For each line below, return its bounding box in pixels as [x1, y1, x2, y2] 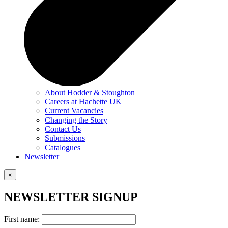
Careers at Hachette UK [45, 97, 122, 106]
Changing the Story [45, 115, 107, 124]
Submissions [45, 133, 85, 142]
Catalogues [45, 142, 80, 152]
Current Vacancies [45, 106, 103, 115]
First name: [4, 214, 42, 223]
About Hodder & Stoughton [45, 88, 135, 97]
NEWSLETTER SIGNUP [4, 190, 138, 204]
